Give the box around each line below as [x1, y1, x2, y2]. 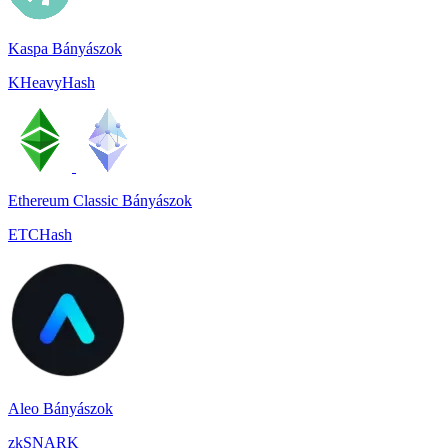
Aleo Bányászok [8, 400, 113, 417]
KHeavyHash [8, 74, 95, 91]
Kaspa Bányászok [8, 40, 122, 57]
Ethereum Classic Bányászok [8, 192, 192, 209]
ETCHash [8, 226, 72, 243]
